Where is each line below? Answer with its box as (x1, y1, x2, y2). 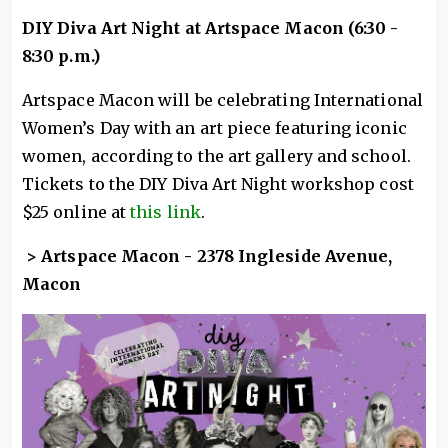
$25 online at (22, 201, 131, 222)
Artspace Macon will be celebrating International (22, 89, 423, 110)
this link (130, 201, 201, 222)
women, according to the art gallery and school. (22, 145, 411, 166)
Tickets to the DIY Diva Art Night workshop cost (22, 173, 414, 194)
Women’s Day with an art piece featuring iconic (22, 117, 407, 138)
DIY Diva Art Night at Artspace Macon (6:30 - (22, 17, 399, 38)
